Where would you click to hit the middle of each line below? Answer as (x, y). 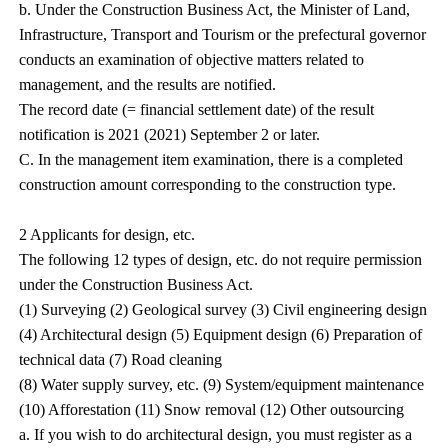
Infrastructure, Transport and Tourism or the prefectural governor (223, 34)
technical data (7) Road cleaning (121, 359)
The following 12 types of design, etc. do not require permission (221, 259)
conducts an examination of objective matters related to (192, 59)
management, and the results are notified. (148, 84)
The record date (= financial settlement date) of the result (197, 109)
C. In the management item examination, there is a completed (211, 159)
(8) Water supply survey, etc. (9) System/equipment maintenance (222, 384)
